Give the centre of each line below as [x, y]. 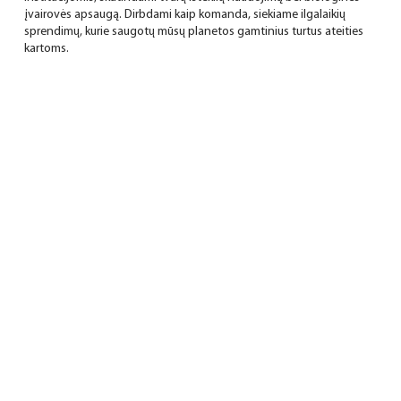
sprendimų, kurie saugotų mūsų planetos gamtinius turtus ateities [193, 32]
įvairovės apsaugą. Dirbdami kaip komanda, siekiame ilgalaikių [184, 15]
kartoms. [46, 49]
